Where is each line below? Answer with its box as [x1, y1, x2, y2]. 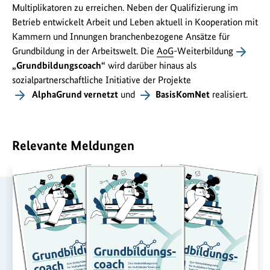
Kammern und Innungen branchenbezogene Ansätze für [12, 31, 230, 43]
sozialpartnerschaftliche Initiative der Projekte [12, 74, 191, 86]
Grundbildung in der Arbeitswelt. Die [12, 45, 157, 57]
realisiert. [210, 89, 248, 101]
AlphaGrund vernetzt [30, 89, 118, 101]
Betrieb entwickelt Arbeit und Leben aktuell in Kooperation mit [12, 16, 258, 28]
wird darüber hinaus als [105, 60, 196, 72]
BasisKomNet [155, 89, 210, 101]
